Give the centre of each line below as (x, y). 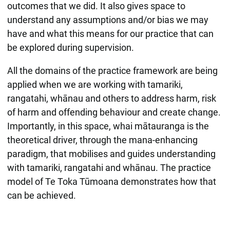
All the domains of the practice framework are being (112, 70)
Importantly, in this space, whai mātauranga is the (108, 126)
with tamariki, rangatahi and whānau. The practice (109, 167)
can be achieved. (41, 195)
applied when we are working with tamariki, (95, 84)
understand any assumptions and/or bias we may (108, 20)
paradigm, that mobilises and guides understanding (111, 154)
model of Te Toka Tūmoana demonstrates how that (111, 181)
